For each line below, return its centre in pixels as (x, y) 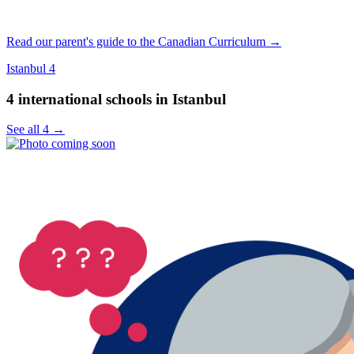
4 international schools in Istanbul (116, 99)
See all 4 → (36, 130)
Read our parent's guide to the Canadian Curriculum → (144, 41)
